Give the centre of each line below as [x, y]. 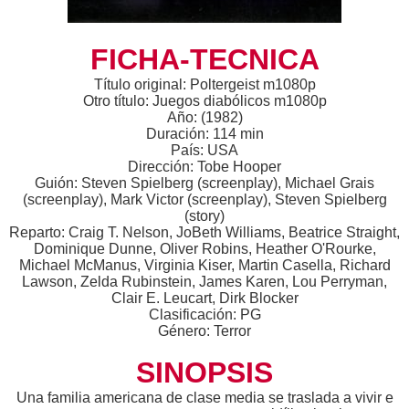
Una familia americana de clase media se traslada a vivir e [204, 397]
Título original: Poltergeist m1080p [204, 84]
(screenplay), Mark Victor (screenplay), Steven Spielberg [204, 199]
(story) [204, 215]
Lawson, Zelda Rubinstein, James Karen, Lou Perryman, [204, 281]
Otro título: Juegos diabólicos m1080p [204, 100]
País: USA [204, 150]
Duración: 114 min [204, 133]
